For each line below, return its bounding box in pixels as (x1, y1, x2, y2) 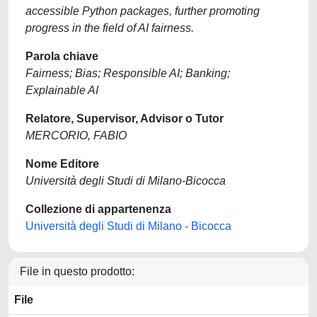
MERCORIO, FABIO (25, 129, 127, 142)
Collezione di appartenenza (25, 203, 171, 215)
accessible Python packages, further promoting (25, 5, 260, 17)
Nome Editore (25, 158, 99, 170)
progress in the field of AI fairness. (25, 22, 194, 34)
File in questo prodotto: (20, 265, 134, 277)
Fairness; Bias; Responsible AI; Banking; (25, 67, 230, 79)
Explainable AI (25, 84, 98, 96)
